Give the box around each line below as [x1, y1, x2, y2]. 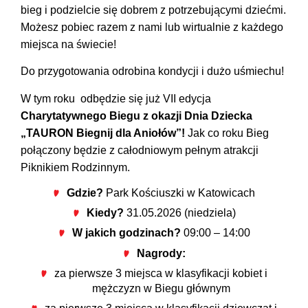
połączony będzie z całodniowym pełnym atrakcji [21, 144, 258, 156]
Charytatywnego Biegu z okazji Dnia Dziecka [21, 109, 252, 122]
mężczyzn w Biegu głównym [91, 282, 230, 294]
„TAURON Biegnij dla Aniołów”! [21, 126, 188, 139]
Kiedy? [86, 207, 124, 219]
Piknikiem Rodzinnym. [21, 161, 130, 173]
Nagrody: [136, 247, 186, 259]
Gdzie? [67, 187, 104, 199]
